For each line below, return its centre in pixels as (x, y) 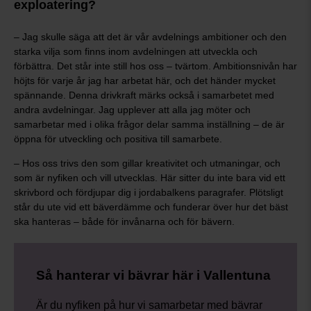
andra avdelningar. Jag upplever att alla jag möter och (132, 110)
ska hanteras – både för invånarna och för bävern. (124, 221)
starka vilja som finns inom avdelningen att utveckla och (136, 51)
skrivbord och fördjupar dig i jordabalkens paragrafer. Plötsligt (149, 192)
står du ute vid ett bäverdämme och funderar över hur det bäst (151, 207)
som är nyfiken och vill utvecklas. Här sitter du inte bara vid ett (150, 178)
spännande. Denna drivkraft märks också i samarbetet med (144, 95)
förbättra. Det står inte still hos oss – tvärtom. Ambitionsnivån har (155, 66)
